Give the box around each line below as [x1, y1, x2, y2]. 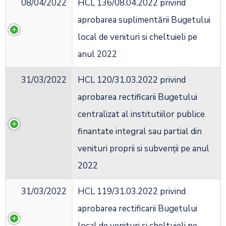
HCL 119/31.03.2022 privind [78, 186, 186, 198]
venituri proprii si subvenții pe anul [78, 143, 209, 155]
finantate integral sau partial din [78, 126, 202, 138]
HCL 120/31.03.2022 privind [78, 74, 186, 86]
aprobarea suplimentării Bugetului [78, 14, 210, 26]
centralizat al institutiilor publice [78, 108, 205, 121]
